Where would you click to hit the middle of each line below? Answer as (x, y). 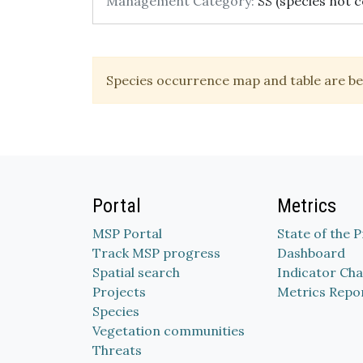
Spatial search (136, 272)
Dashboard (311, 253)
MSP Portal (127, 233)
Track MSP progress (156, 253)
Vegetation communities (169, 331)
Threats (117, 350)
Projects (119, 292)
